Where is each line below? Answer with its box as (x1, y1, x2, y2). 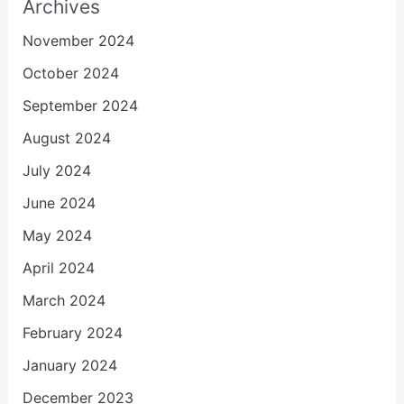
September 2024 (22, 96, 138, 115)
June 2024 (22, 193, 96, 212)
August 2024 (22, 128, 111, 147)
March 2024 (22, 290, 106, 309)
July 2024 (22, 161, 91, 179)
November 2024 (22, 31, 134, 50)
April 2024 (22, 258, 95, 277)
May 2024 (22, 225, 92, 244)
